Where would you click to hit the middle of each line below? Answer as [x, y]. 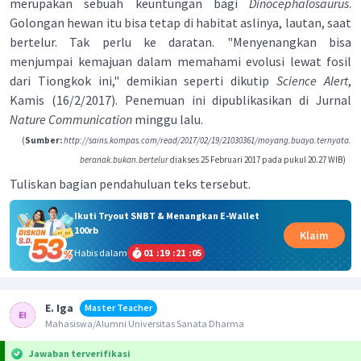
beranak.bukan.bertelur [124, 160]
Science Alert [313, 81]
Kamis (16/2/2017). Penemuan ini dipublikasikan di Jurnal [180, 100]
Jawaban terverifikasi [79, 353]
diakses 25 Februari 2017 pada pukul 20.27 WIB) [257, 160]
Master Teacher [118, 307]
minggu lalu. [168, 119]
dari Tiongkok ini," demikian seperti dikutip [143, 81]
